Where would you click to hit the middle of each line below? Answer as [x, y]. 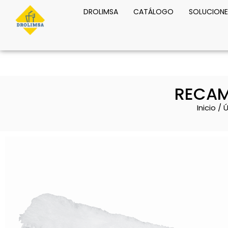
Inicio [206, 108]
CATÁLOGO [153, 12]
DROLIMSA [101, 12]
